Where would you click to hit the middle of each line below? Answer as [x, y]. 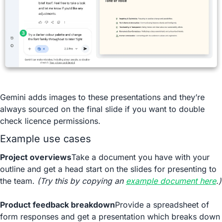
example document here [171, 181]
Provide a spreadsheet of [162, 205]
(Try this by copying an [82, 181]
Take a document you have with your [140, 157]
